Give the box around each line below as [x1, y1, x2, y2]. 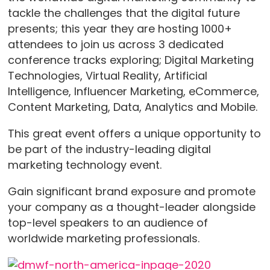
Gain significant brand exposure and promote [7, 184, 256, 199]
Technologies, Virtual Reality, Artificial [7, 68, 207, 84]
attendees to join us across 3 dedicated [7, 37, 224, 52]
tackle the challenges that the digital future [7, 5, 240, 21]
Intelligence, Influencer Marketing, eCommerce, [7, 84, 259, 99]
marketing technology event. [7, 157, 162, 173]
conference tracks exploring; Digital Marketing [7, 52, 254, 68]
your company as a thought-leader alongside [7, 199, 256, 215]
